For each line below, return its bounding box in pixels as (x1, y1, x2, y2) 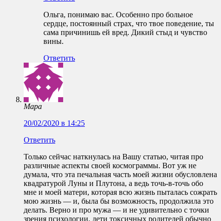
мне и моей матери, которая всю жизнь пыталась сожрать (24, 188, 217, 197)
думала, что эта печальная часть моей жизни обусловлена (24, 170, 217, 179)
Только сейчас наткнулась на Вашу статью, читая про (24, 152, 203, 161)
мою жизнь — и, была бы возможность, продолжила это (24, 197, 214, 206)
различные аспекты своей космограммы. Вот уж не (24, 161, 196, 170)
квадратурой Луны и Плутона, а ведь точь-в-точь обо (24, 179, 203, 188)
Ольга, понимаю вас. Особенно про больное (43, 10, 193, 19)
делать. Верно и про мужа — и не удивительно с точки (24, 206, 209, 215)
